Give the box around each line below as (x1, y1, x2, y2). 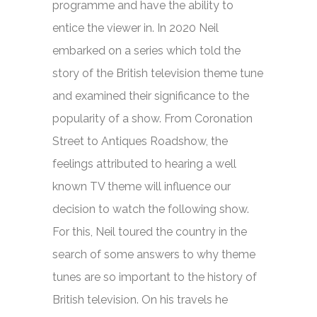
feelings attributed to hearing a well (52, 156, 236, 171)
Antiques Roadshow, (101, 134, 208, 148)
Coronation (195, 111, 253, 125)
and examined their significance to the (52, 88, 249, 103)
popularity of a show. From (52, 111, 195, 125)
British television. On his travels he (52, 292, 228, 306)
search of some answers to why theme (52, 247, 255, 261)
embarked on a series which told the (52, 43, 241, 57)
